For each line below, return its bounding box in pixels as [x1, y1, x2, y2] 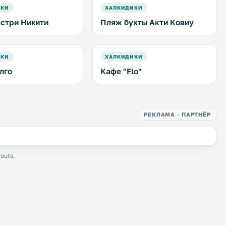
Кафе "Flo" [100, 67, 142, 76]
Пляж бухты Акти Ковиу [100, 18, 194, 27]
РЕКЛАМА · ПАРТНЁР [144, 111, 211, 118]
